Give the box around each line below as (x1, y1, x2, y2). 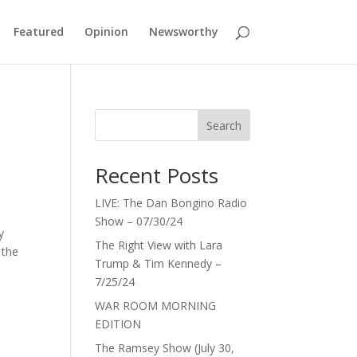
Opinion (84, 24, 128, 39)
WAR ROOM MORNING (95, 298, 217, 313)
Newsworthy (148, 24, 218, 39)
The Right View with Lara (95, 237, 223, 253)
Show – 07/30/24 (95, 214, 183, 229)
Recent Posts (95, 161, 219, 190)
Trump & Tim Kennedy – (95, 256, 222, 271)
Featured (13, 24, 64, 39)
